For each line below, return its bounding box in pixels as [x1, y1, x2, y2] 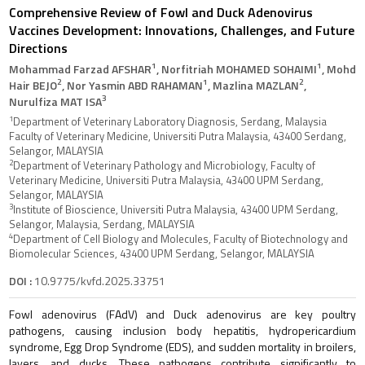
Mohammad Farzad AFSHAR [9, 59, 152, 77]
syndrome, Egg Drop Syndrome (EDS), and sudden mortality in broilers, [9, 337, 356, 355]
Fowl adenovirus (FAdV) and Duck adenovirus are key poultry [9, 305, 356, 323]
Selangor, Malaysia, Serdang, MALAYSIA [9, 215, 195, 232]
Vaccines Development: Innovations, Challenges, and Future [9, 20, 354, 40]
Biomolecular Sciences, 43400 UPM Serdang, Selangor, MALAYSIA [9, 244, 314, 262]
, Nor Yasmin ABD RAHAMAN [62, 76, 203, 94]
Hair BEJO [9, 76, 57, 94]
